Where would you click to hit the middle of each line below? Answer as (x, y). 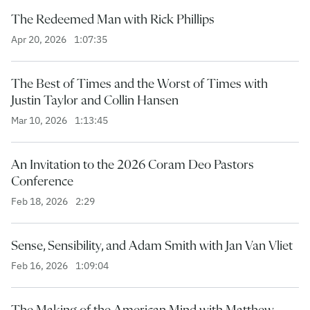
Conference (42, 181)
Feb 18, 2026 (40, 201)
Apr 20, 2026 (40, 39)
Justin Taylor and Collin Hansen (95, 100)
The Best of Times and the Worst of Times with (139, 83)
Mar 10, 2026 (40, 120)
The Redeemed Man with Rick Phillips (113, 19)
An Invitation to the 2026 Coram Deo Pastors (133, 164)
